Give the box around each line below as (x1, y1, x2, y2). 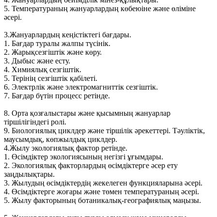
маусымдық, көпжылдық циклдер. (4, 135, 117, 144)
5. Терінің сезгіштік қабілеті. (4, 74, 97, 83)
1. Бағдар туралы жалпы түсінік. (4, 39, 110, 48)
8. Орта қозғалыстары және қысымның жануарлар (4, 109, 170, 118)
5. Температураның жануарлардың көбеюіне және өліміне (4, 4, 196, 13)
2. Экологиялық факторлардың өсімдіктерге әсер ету (4, 161, 178, 170)
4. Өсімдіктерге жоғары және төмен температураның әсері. (4, 187, 199, 196)
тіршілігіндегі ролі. (4, 118, 66, 126)
